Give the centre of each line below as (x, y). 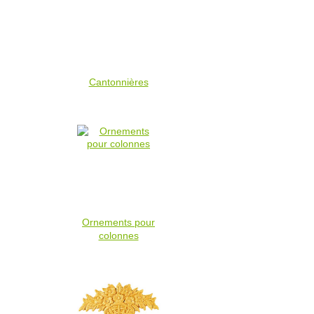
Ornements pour (118, 222)
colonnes (118, 235)
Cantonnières (118, 82)
